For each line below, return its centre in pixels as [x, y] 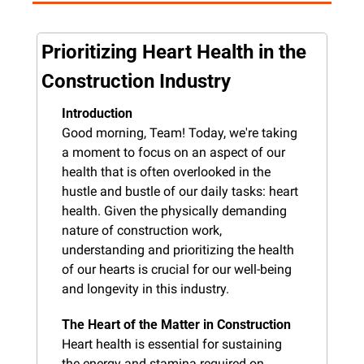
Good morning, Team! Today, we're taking [180, 132]
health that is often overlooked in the [166, 171]
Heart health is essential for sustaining [172, 344]
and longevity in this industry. [145, 288]
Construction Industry [136, 81]
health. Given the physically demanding [174, 210]
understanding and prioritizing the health [178, 249]
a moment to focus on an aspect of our [173, 152]
